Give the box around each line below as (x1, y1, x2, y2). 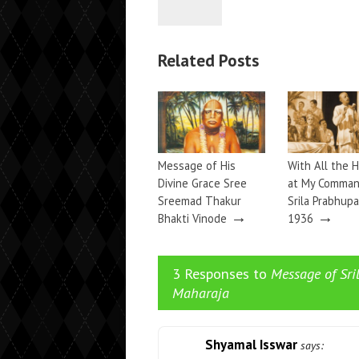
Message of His (158, 157, 236, 173)
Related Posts (158, 50, 259, 71)
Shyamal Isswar (205, 336, 297, 354)
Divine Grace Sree (158, 175, 247, 191)
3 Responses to (172, 264, 271, 284)
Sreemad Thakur (158, 192, 241, 208)
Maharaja (172, 283, 229, 303)
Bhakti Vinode (158, 210, 227, 226)
